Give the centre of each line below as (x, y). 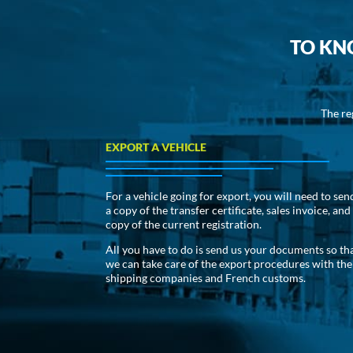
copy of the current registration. (184, 225)
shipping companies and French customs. (206, 278)
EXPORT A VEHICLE (156, 147)
